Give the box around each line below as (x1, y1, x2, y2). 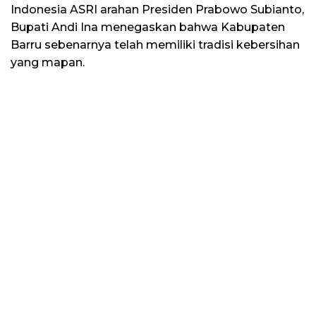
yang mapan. (11, 56, 85, 70)
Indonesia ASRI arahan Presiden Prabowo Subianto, (11, 3, 304, 17)
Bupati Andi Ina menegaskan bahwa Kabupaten (11, 20, 285, 35)
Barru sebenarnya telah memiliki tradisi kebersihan (11, 38, 300, 52)
